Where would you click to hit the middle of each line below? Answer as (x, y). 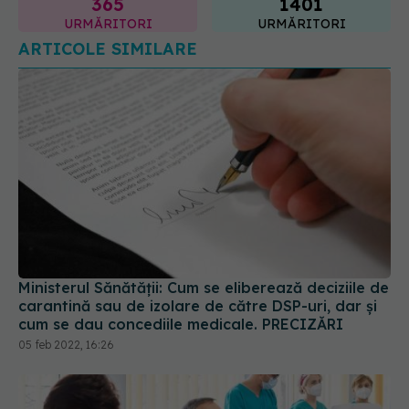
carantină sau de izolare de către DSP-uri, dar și (198, 291)
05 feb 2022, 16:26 (66, 330)
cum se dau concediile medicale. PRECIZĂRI (181, 309)
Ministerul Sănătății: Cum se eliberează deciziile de (204, 273)
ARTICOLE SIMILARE (108, 35)
